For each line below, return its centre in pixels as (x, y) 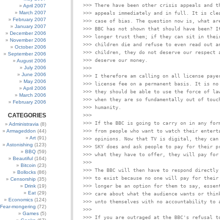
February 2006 (29, 102)
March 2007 (33, 13)
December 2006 (28, 33)
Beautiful (23, 158)
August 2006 (31, 61)
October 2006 (30, 47)
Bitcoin (28, 165)
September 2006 (27, 54)
